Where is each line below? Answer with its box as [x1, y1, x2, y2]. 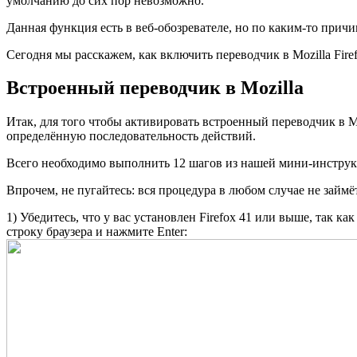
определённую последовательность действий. [6, 129, 256, 143]
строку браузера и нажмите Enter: [6, 225, 187, 239]
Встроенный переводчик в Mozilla [6, 77, 304, 99]
